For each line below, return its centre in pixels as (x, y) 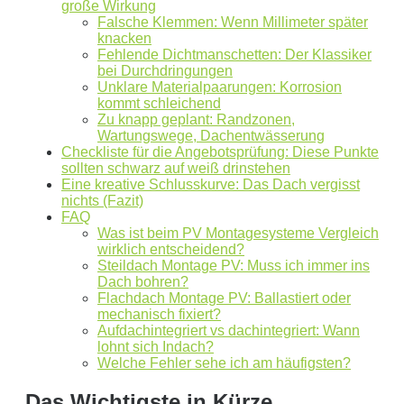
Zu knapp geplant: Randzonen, (196, 119)
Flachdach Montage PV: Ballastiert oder (224, 298)
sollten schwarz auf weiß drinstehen (176, 168)
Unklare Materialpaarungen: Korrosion (220, 87)
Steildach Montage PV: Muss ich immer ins (234, 266)
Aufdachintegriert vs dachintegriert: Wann (229, 331)
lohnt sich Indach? (156, 347)
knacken (124, 38)
